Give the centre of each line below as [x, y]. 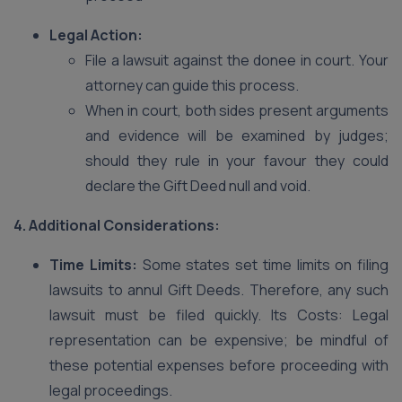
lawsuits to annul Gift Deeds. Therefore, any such [219, 290]
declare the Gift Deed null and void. [199, 186]
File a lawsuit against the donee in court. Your [237, 60]
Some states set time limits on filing [262, 265]
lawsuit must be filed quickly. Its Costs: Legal [219, 315]
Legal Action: [97, 35]
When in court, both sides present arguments [237, 110]
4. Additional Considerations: [117, 225]
